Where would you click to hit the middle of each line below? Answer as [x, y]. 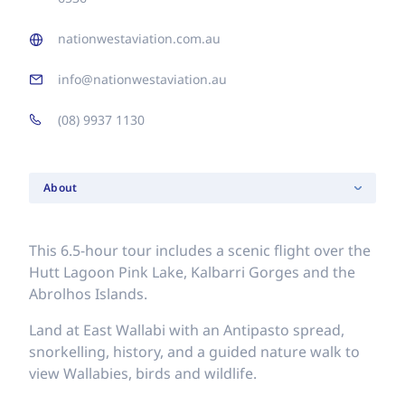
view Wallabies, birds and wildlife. [143, 373]
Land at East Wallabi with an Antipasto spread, [187, 330]
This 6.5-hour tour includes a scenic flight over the [200, 250]
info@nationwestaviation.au [142, 79]
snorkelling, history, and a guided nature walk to [194, 352]
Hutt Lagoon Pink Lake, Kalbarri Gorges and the [192, 272]
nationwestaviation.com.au [139, 38]
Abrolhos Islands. [88, 294]
